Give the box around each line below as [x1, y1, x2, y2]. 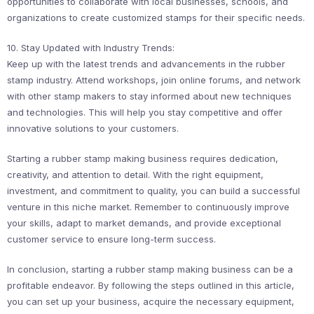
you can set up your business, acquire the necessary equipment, [7, 296, 294, 307]
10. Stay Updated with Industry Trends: [7, 42, 175, 53]
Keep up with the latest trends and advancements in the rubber [7, 58, 285, 69]
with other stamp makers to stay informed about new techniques [7, 90, 292, 102]
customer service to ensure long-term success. [7, 233, 216, 245]
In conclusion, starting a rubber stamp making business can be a [7, 264, 293, 275]
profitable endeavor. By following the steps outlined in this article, [7, 280, 294, 291]
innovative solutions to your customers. [7, 123, 179, 134]
